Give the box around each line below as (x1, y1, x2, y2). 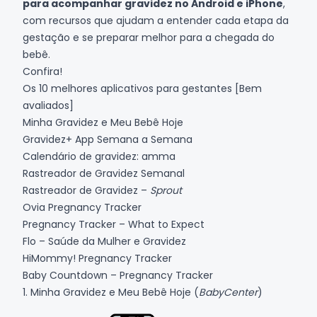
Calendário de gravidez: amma (23, 149, 181, 163)
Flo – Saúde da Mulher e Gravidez (23, 234, 186, 248)
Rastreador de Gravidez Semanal (23, 166, 190, 180)
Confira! (23, 64, 62, 79)
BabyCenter (199, 285, 258, 299)
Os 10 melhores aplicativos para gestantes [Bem (23, 81, 262, 96)
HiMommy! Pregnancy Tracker (23, 251, 172, 265)
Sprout (150, 183, 182, 197)
